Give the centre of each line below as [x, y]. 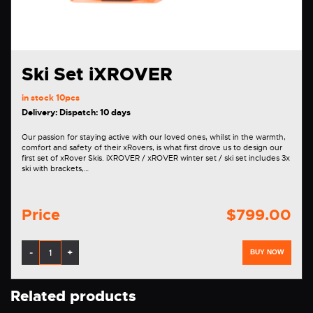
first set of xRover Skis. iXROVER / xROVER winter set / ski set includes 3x [64, 158]
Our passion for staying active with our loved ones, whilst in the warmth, [154, 137]
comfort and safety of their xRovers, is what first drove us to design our [152, 148]
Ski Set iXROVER [97, 75]
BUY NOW [267, 252]
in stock [39, 98]
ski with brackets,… [55, 169]
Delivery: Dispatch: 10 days [76, 113]
